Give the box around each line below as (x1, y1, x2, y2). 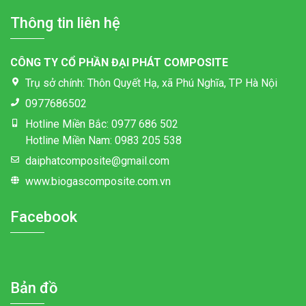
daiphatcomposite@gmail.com (25, 154, 169, 167)
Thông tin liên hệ (10, 14, 120, 31)
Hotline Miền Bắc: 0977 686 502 (25, 117, 178, 130)
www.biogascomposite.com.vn (25, 175, 171, 188)
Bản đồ (10, 279, 57, 296)
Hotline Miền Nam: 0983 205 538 (25, 134, 182, 147)
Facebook (10, 208, 77, 225)
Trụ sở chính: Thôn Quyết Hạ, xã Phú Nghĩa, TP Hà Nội (25, 76, 277, 89)
